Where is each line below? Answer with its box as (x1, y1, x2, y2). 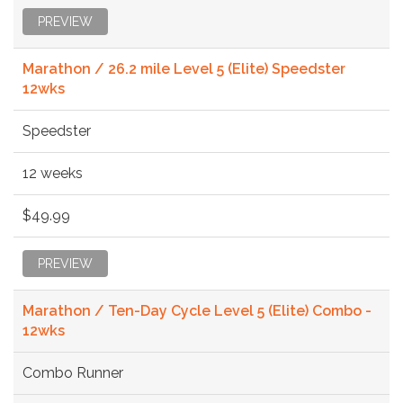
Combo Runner (22, 363, 123, 381)
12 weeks (22, 164, 83, 182)
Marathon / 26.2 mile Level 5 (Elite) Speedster (22, 59, 345, 77)
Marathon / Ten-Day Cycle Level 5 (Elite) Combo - (22, 301, 372, 319)
